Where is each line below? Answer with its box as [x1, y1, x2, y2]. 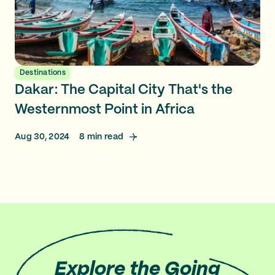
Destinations [20, 69, 66, 76]
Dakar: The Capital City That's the [15, 83, 233, 96]
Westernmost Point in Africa [15, 103, 195, 116]
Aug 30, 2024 [15, 133, 70, 141]
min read [85, 133, 124, 141]
